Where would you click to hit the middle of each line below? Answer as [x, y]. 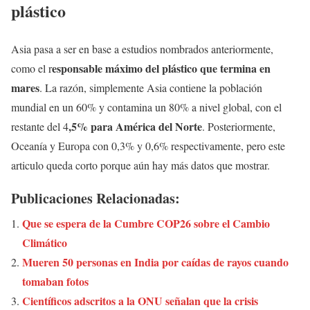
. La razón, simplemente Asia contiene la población [151, 88]
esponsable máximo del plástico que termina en [161, 69]
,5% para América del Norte [135, 127]
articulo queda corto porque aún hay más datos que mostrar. [140, 165]
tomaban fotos [55, 282]
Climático [45, 243]
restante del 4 [40, 127]
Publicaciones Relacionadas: [95, 199]
